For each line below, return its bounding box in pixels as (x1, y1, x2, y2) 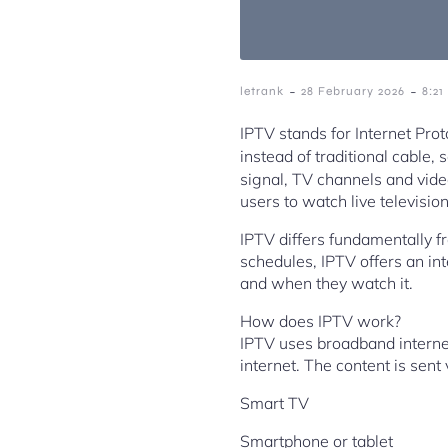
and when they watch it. (240, 273, 413, 293)
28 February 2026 (301, 84, 405, 98)
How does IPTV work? (240, 311, 401, 331)
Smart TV (240, 393, 309, 413)
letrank (240, 84, 284, 98)
